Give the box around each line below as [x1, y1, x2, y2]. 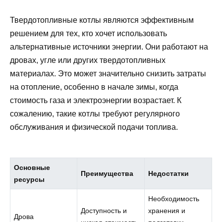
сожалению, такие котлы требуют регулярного [10, 109, 180, 118]
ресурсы [14, 175, 45, 184]
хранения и [148, 207, 186, 215]
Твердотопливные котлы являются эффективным [10, 15, 194, 24]
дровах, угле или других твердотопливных [10, 55, 166, 64]
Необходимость [148, 195, 200, 203]
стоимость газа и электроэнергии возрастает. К [10, 96, 181, 105]
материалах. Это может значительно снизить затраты [10, 69, 206, 78]
